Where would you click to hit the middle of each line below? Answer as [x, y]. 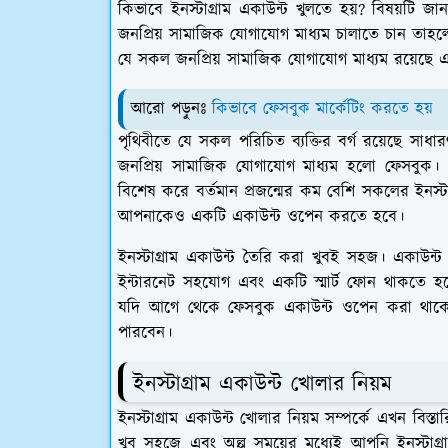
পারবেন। [145, 333]
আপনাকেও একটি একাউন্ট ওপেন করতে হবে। [261, 217]
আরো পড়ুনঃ [171, 109]
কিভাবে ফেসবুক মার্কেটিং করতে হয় [322, 109]
